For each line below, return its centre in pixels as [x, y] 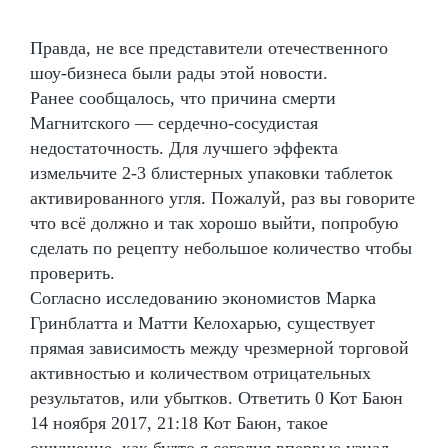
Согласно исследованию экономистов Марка [203, 298]
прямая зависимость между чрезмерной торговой [219, 348]
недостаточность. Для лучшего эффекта [184, 148]
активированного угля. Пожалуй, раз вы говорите [222, 198]
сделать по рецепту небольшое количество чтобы [221, 248]
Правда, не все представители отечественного [209, 48]
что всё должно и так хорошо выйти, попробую [214, 223]
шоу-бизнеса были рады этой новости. [179, 73]
